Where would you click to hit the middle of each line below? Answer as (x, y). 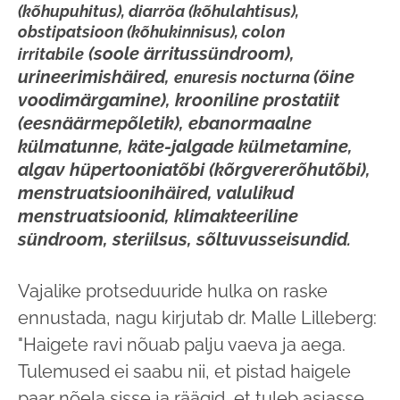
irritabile (51, 54)
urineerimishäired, (96, 77)
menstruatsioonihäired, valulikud (156, 193)
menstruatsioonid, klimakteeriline (158, 217)
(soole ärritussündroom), (189, 54)
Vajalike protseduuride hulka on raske (173, 292)
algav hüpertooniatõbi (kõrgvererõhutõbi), (194, 170)
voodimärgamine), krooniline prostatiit (179, 100)
